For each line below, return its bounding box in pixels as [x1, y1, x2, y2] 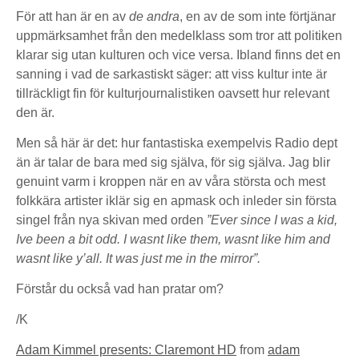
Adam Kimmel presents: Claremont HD [16, 343, 236, 357]
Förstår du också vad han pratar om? [16, 282, 224, 296]
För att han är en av [16, 10, 129, 23]
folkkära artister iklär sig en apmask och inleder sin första [16, 194, 337, 208]
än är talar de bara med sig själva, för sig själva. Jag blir [16, 155, 330, 169]
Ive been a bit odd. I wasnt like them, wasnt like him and [16, 232, 330, 246]
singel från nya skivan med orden [16, 213, 207, 227]
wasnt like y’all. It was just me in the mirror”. [16, 252, 260, 265]
